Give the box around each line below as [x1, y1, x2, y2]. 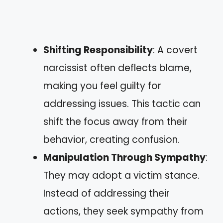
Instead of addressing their [43, 187, 170, 200]
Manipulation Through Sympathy [43, 151, 206, 164]
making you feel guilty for [43, 79, 161, 93]
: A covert [153, 43, 198, 57]
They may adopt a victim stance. [43, 169, 200, 182]
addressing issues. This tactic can [43, 97, 201, 111]
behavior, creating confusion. [43, 133, 180, 146]
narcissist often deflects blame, [43, 61, 192, 75]
